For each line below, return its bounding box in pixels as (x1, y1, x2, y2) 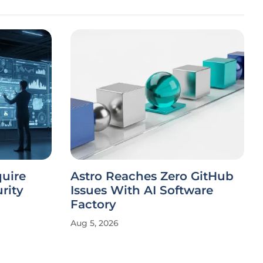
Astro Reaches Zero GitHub (70, 169, 234, 183)
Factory (70, 197, 116, 211)
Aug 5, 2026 (70, 218, 119, 228)
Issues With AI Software (70, 183, 213, 197)
